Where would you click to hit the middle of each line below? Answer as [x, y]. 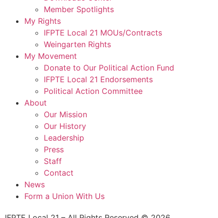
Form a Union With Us [64, 196]
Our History [65, 126]
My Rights [43, 21]
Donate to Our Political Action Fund [109, 67]
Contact [59, 173]
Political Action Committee [93, 91]
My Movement [51, 56]
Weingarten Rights [77, 44]
